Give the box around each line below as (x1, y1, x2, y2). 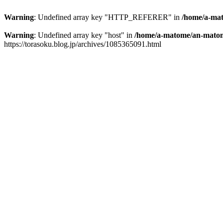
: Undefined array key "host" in (34, 31, 134, 39)
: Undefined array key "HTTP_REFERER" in (34, 13, 182, 21)
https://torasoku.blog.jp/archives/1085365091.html (4, 40, 161, 48)
